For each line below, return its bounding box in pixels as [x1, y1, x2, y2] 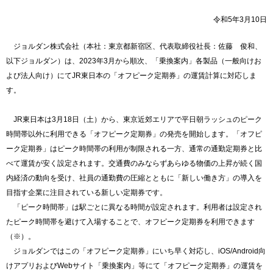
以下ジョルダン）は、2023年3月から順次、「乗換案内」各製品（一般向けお [6, 57, 261, 65]
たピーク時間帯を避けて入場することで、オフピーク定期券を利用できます [6, 218, 255, 226]
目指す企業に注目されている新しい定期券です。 [6, 188, 167, 197]
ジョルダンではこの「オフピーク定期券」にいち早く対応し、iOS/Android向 [6, 247, 266, 255]
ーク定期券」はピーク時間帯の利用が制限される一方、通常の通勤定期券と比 [6, 144, 262, 153]
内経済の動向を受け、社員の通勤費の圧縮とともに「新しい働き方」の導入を [6, 174, 262, 182]
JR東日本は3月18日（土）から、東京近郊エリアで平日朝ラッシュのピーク [6, 115, 262, 124]
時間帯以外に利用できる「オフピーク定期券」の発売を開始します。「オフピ [6, 130, 262, 138]
